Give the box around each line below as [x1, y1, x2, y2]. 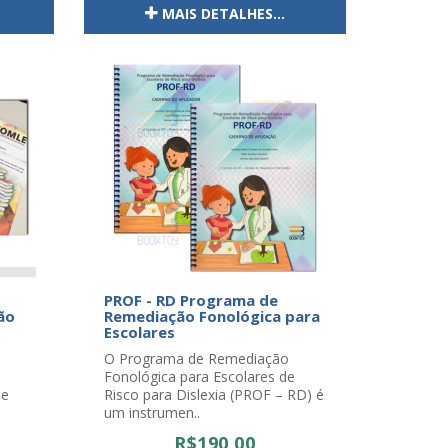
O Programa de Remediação [103, 349, 289, 368]
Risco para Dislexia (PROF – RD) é [103, 385, 324, 404]
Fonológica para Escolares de [103, 367, 295, 386]
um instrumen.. [103, 403, 200, 422]
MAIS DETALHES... [161, 4, 285, 23]
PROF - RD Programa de [103, 290, 278, 310]
